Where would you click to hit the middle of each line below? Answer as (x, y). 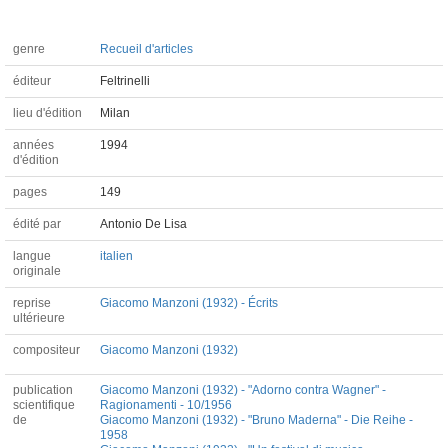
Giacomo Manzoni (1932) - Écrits (189, 302)
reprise (32, 302)
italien (116, 255)
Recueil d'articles (146, 48)
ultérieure (39, 317)
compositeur (46, 349)
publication (43, 389)
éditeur (32, 80)
